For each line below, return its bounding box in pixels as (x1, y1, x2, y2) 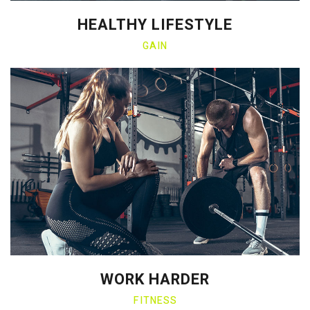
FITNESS (133, 293, 177, 309)
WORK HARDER (100, 268, 210, 291)
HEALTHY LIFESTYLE (77, 13, 232, 36)
